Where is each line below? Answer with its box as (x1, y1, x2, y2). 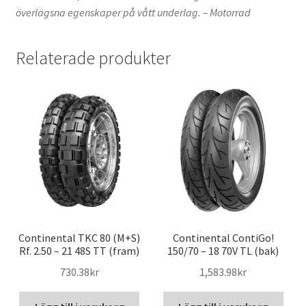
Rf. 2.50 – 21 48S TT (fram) (19, 244, 140, 258)
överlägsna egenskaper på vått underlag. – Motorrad (15, 5, 251, 20)
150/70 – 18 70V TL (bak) (167, 244, 279, 258)
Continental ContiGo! (172, 231, 274, 245)
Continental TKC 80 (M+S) (18, 231, 141, 245)
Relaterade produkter (15, 46, 171, 69)
